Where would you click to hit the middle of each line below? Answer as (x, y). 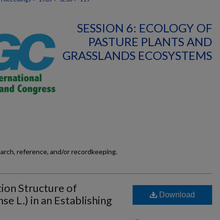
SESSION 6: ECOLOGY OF (145, 28)
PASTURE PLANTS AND (150, 41)
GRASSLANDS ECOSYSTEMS (137, 55)
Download (176, 195)
